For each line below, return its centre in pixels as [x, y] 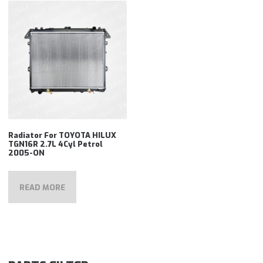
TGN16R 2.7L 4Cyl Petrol [56, 144]
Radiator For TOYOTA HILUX [63, 135]
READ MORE [42, 187]
